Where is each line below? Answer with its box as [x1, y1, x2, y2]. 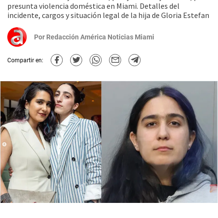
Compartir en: [7, 56, 43, 64]
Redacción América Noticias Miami [46, 33, 154, 41]
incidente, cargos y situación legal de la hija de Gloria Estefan [7, 10, 209, 20]
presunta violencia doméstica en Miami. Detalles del [7, 1, 180, 11]
